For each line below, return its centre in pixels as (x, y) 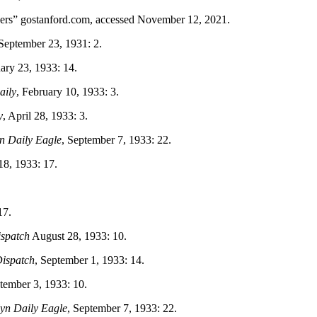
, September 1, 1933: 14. (90, 260)
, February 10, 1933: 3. (68, 91)
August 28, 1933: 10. (78, 236)
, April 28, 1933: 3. (45, 115)
